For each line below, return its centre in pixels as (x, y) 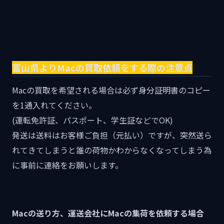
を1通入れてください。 (54, 105)
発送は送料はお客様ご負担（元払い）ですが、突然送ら (112, 135)
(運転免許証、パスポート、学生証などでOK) (92, 120)
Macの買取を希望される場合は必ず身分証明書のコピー (111, 90)
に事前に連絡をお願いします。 (67, 165)
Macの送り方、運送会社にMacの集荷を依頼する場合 (108, 213)
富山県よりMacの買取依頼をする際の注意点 (102, 68)
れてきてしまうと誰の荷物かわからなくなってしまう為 (112, 150)
